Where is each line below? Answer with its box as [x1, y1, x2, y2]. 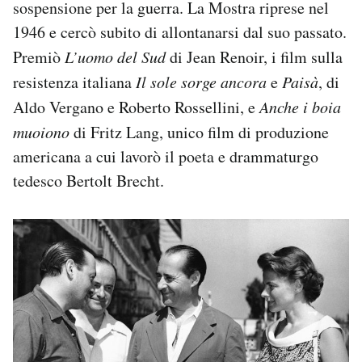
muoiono [13, 120, 69, 142]
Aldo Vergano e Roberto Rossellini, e [13, 95, 259, 118]
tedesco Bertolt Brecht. [13, 169, 164, 192]
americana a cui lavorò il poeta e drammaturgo [13, 145, 318, 167]
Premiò [13, 45, 65, 68]
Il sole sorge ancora [136, 70, 267, 92]
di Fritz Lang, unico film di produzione [69, 120, 329, 143]
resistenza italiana [13, 70, 136, 93]
